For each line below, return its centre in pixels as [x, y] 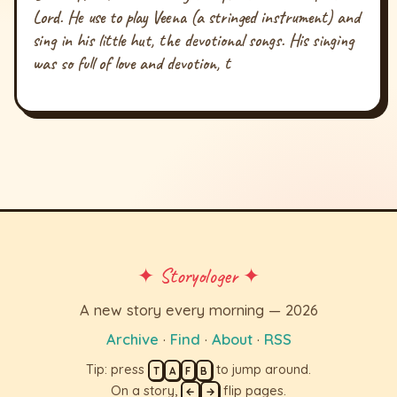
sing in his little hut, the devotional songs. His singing [194, 41]
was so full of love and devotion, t [132, 64]
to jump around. [261, 370]
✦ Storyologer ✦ [198, 276]
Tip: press [117, 370]
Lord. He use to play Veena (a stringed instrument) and [197, 18]
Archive [132, 339]
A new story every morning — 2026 [198, 309]
